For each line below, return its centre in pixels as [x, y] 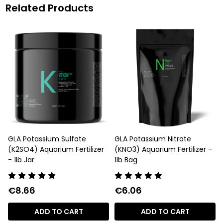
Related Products [49, 8]
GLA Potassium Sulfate [47, 139]
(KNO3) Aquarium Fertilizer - [164, 150]
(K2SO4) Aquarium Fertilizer [56, 150]
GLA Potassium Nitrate [153, 139]
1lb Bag [126, 160]
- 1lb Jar [21, 160]
